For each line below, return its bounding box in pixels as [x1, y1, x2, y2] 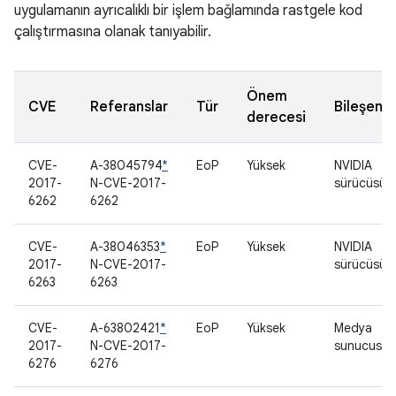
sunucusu [334, 338, 389, 354]
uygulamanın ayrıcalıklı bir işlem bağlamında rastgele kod [14, 2, 362, 19]
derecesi [247, 109, 306, 126]
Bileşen [334, 98, 383, 116]
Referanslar [90, 98, 168, 116]
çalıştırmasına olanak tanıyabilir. [14, 23, 211, 41]
